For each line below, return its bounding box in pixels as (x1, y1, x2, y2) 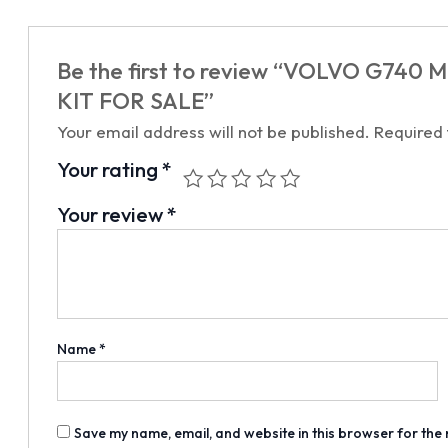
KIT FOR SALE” (57, 85, 215, 115)
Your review (57, 201, 168, 227)
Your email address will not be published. (57, 120, 371, 142)
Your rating (57, 156, 163, 182)
